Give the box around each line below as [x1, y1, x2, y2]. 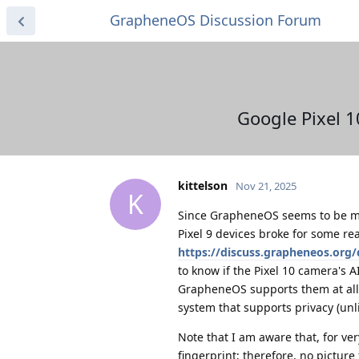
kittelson [178, 177, 228, 193]
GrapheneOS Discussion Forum [110, 10, 321, 30]
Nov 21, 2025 [236, 178, 296, 193]
